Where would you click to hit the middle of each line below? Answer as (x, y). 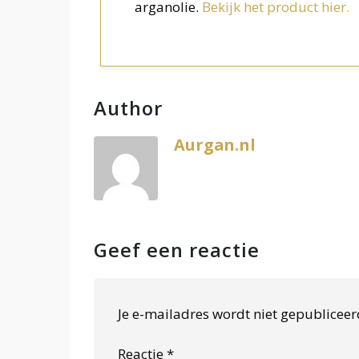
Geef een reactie (177, 250)
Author (128, 108)
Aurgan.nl (215, 144)
